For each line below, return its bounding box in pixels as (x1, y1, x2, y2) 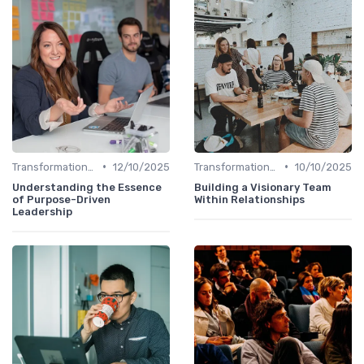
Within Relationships (194, 193, 305, 206)
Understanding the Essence (12, 180, 162, 193)
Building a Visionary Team (194, 180, 331, 193)
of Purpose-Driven (12, 193, 110, 206)
